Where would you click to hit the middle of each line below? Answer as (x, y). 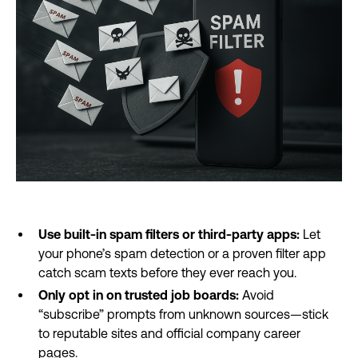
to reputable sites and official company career (169, 333)
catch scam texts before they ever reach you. (167, 272)
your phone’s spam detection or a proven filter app (182, 253)
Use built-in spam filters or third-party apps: (169, 234)
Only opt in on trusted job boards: (139, 295)
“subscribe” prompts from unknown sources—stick (183, 314)
